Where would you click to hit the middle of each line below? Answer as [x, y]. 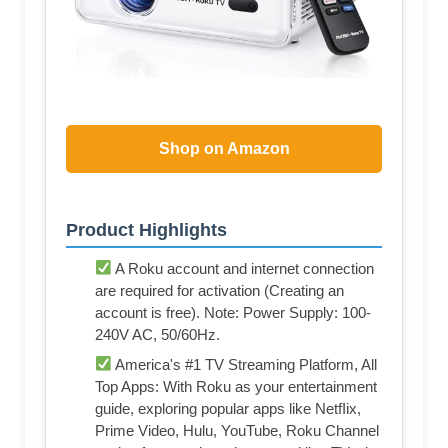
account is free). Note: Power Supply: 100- [233, 312]
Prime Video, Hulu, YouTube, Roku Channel [237, 430]
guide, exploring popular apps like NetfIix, [228, 408]
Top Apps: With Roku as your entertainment [236, 386]
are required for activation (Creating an [219, 290]
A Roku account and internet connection [243, 268]
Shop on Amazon [224, 148]
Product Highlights [146, 229]
